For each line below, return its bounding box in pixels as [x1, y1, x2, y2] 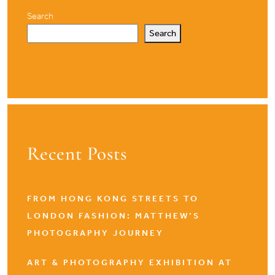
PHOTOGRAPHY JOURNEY [27, 228, 164, 238]
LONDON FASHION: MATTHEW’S [27, 211, 200, 221]
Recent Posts [27, 142, 127, 165]
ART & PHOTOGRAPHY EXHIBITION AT [27, 257, 233, 268]
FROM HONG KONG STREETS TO [27, 193, 199, 204]
